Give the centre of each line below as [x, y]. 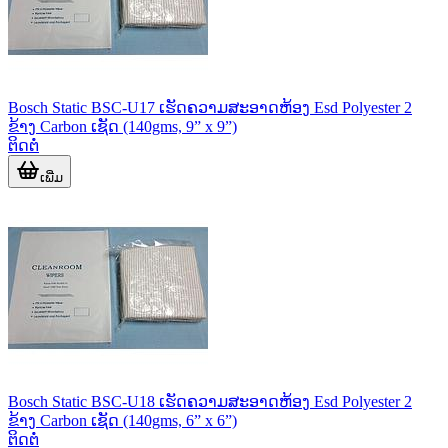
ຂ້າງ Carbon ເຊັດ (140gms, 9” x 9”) [122, 126]
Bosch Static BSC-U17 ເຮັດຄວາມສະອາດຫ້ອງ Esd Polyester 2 [210, 107]
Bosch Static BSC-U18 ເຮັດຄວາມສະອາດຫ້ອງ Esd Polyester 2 [210, 401]
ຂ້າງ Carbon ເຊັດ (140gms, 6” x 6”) [122, 420]
